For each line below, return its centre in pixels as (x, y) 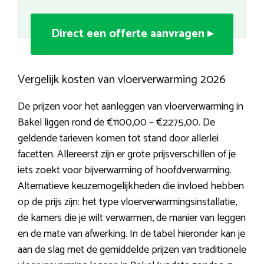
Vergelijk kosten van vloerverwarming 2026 (122, 80)
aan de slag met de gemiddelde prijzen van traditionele (132, 250)
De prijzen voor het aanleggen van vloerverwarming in (131, 107)
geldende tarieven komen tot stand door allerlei (118, 139)
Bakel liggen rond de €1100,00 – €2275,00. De (116, 123)
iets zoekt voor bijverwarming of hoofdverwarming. (125, 171)
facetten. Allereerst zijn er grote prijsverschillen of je (127, 155)
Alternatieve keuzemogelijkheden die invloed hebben (131, 187)
